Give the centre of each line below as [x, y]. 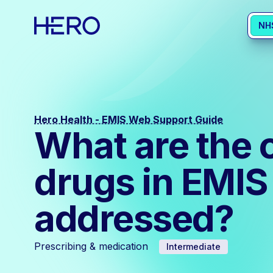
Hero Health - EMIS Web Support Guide [129, 119]
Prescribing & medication [91, 246]
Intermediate [193, 246]
